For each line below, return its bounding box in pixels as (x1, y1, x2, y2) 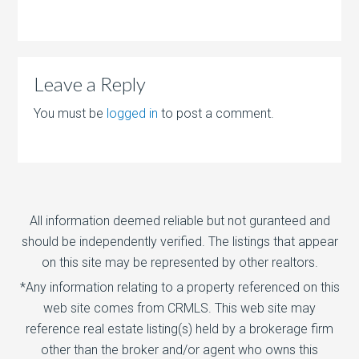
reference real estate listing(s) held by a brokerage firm (26, 321, 333, 337)
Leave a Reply (34, 72, 147, 96)
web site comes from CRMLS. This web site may (43, 301, 316, 317)
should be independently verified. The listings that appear (21, 234, 338, 250)
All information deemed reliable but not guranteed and (29, 213, 330, 229)
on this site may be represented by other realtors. (41, 255, 318, 271)
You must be (34, 106, 107, 122)
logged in (107, 106, 159, 122)
